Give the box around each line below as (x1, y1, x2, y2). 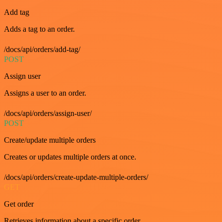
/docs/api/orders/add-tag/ (4, 45, 80, 54)
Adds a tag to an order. (4, 25, 75, 33)
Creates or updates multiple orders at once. (4, 153, 136, 161)
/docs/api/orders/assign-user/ (4, 109, 92, 117)
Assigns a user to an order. (4, 89, 86, 97)
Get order (4, 200, 34, 208)
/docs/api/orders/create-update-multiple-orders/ (4, 173, 148, 181)
